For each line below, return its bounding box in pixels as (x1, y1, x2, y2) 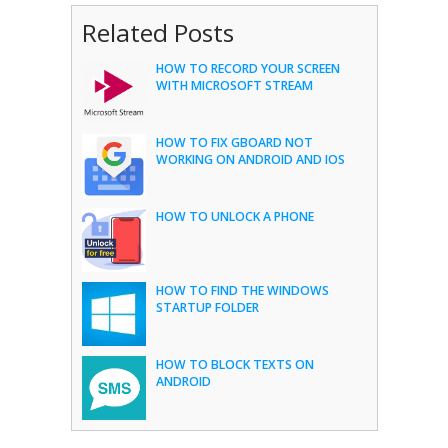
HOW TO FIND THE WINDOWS (155, 282, 329, 299)
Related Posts (81, 16, 234, 49)
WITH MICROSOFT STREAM (155, 77, 313, 94)
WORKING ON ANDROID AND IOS (155, 151, 345, 168)
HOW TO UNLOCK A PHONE (155, 208, 314, 225)
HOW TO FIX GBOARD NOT (155, 134, 313, 151)
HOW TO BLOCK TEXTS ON (155, 356, 314, 373)
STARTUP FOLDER (155, 299, 259, 316)
